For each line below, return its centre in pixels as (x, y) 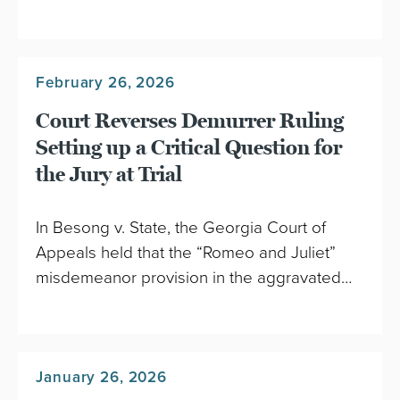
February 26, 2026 (105, 83)
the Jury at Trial (109, 175)
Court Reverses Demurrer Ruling (190, 121)
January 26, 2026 (101, 377)
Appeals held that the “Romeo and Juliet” (186, 253)
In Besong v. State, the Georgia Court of (181, 228)
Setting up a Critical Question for (189, 148)
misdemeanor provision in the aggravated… (194, 278)
